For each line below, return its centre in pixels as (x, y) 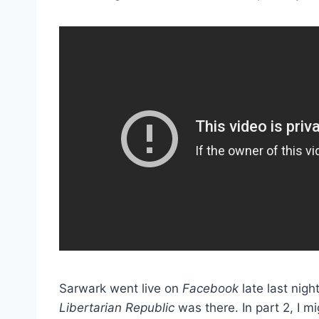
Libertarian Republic (117, 307)
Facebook (210, 288)
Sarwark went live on (121, 288)
